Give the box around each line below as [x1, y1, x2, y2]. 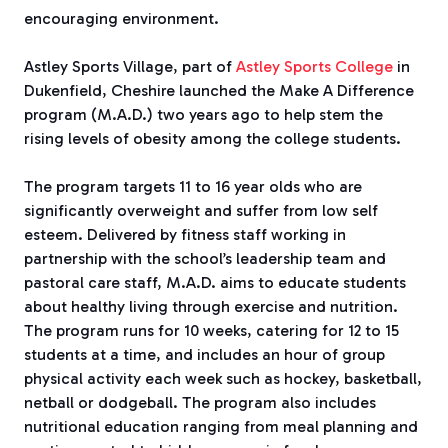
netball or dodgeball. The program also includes [24, 393, 376, 413]
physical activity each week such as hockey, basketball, [24, 369, 422, 389]
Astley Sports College [236, 57, 393, 77]
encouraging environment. [24, 9, 219, 29]
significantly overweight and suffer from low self [24, 201, 378, 221]
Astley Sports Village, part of [24, 57, 236, 77]
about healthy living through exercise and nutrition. [24, 297, 398, 317]
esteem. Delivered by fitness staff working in [24, 225, 346, 245]
